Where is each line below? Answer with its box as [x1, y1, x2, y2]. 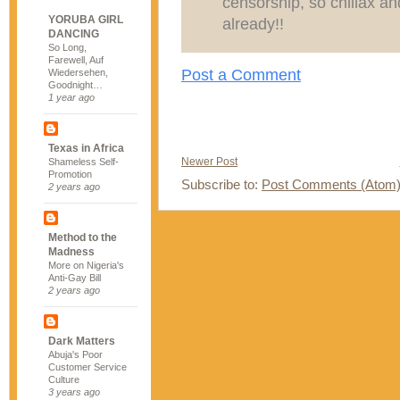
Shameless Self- [48, 156, 119, 167]
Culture [48, 374, 79, 385]
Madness [48, 246, 95, 258]
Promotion [48, 169, 92, 179]
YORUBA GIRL [48, 13, 123, 26]
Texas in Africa [48, 142, 124, 154]
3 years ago [48, 387, 100, 397]
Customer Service [48, 362, 127, 372]
